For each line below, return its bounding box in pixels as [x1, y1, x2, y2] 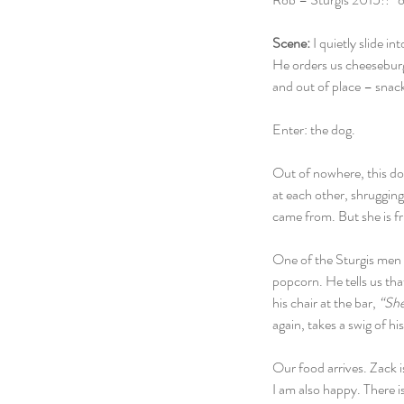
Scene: [272, 32, 310, 53]
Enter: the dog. [272, 119, 355, 140]
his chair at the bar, [272, 292, 379, 313]
